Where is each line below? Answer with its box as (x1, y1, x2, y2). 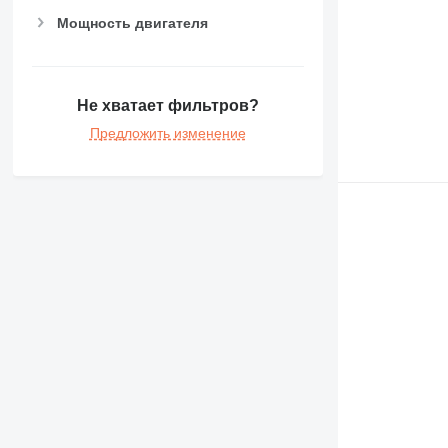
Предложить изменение (89, 125, 246, 142)
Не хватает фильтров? (76, 97, 259, 115)
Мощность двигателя (56, 15, 208, 32)
